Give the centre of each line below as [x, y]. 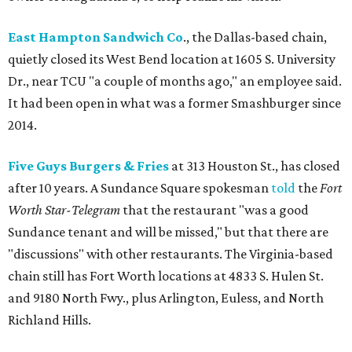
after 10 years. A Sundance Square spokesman [139, 188]
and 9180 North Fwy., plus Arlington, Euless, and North [166, 298]
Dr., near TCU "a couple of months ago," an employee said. [175, 81]
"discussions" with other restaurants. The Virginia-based [170, 254]
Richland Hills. [49, 320]
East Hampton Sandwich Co [95, 37]
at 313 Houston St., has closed [255, 166]
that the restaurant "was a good [214, 210]
